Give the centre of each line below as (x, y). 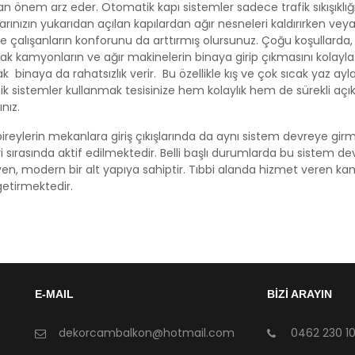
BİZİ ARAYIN (299, 294)
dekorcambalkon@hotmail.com (147, 333)
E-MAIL (54, 294)
